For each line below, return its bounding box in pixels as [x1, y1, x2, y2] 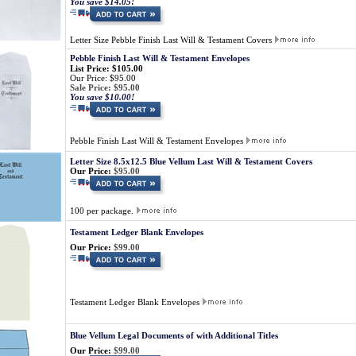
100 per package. [70, 206, 136, 215]
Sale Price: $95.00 [70, 83, 140, 92]
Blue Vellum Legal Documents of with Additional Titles [70, 331, 278, 340]
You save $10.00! [70, 92, 134, 102]
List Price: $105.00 [70, 64, 143, 73]
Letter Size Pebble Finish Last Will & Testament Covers [70, 35, 274, 44]
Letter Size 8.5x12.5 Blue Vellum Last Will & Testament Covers [70, 157, 312, 166]
